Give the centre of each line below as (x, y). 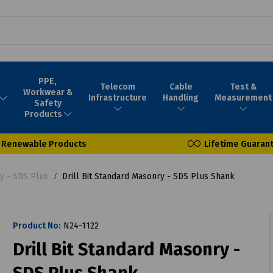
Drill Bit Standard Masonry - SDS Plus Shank (147, 176)
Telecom (118, 87)
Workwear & (48, 92)
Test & (243, 87)
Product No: (37, 225)
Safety (48, 103)
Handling (181, 97)
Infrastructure (118, 97)
